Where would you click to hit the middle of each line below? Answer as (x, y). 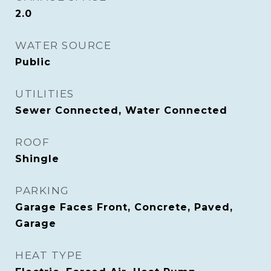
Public (33, 62)
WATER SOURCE (63, 45)
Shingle (37, 159)
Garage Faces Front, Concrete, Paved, (124, 207)
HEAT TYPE (49, 255)
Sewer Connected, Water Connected (121, 110)
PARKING (42, 191)
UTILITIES (45, 94)
